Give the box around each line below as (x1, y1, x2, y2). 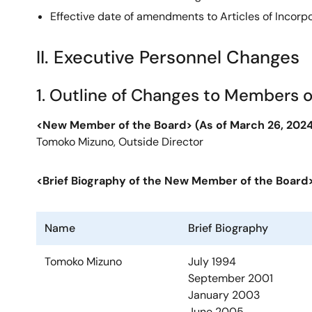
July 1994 (188, 254, 236, 269)
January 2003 (188, 288, 260, 302)
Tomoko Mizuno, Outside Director (36, 134, 203, 149)
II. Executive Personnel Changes (36, 46, 299, 69)
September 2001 (188, 271, 273, 286)
